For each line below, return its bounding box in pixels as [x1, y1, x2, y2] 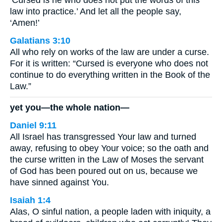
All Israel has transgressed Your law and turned [10, 131, 196, 142]
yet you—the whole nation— [10, 102, 129, 112]
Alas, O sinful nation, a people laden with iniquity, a [10, 206, 211, 217]
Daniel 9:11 [10, 120, 56, 130]
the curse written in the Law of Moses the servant [10, 154, 204, 165]
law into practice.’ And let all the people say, [10, 6, 181, 16]
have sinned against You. [10, 177, 109, 187]
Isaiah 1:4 [10, 195, 51, 205]
